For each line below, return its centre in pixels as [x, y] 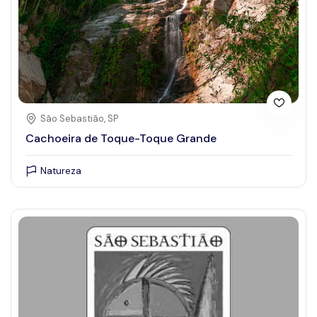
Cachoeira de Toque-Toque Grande [121, 139]
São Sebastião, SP [79, 118]
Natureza [61, 171]
